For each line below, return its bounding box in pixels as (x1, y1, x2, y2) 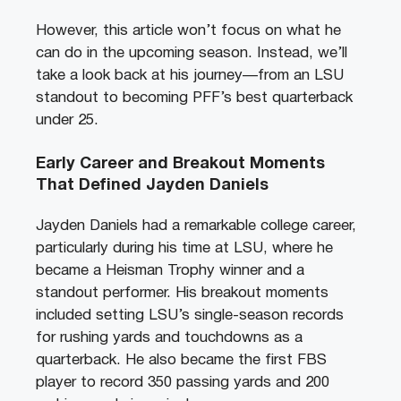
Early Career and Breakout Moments (36, 157, 325, 173)
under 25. (36, 113, 103, 127)
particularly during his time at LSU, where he (36, 242, 333, 256)
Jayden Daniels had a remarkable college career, (36, 219, 356, 234)
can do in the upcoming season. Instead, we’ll (36, 46, 347, 60)
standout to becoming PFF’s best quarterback (36, 90, 353, 105)
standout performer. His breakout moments (36, 286, 328, 301)
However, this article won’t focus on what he (36, 23, 341, 38)
